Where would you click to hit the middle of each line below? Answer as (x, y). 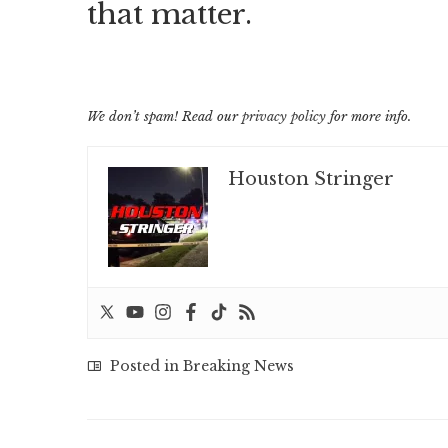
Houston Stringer (311, 179)
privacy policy (284, 117)
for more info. (368, 117)
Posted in (144, 366)
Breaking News (238, 366)
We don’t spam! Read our (164, 117)
